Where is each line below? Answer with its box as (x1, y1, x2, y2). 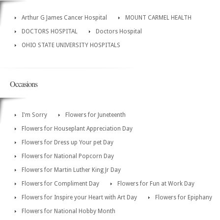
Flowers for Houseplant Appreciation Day (22, 125, 133, 132)
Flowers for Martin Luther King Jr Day (22, 166, 121, 173)
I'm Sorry (22, 111, 47, 118)
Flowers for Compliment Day (22, 180, 99, 187)
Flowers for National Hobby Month (22, 207, 115, 215)
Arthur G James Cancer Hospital (22, 14, 107, 21)
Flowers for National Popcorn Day (22, 152, 114, 160)
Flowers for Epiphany (155, 193, 212, 201)
